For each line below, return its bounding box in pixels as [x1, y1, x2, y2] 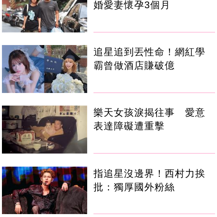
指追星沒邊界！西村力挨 [93, 168, 206, 179]
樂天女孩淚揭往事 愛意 [93, 107, 206, 118]
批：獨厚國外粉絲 [93, 181, 175, 192]
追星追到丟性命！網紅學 [93, 46, 206, 58]
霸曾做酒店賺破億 [93, 60, 175, 71]
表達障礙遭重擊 [93, 121, 165, 132]
